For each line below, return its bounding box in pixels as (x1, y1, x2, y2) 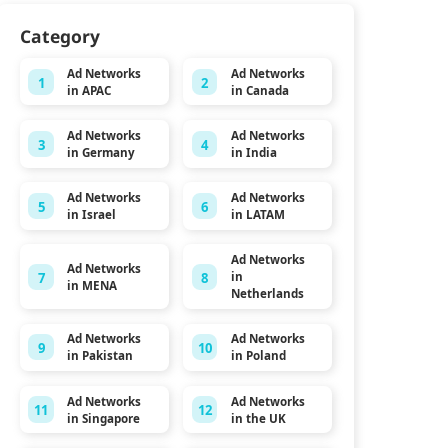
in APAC (66, 82, 111, 98)
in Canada (230, 82, 289, 98)
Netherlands (230, 286, 304, 302)
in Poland (230, 348, 286, 364)
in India (230, 144, 277, 160)
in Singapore (66, 410, 140, 426)
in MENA (66, 277, 117, 293)
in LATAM (230, 207, 285, 222)
